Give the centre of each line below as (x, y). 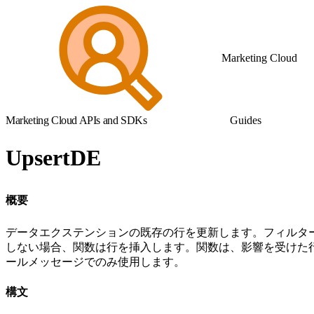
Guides (246, 120)
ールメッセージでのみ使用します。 (95, 261)
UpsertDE (53, 158)
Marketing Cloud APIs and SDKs (76, 120)
